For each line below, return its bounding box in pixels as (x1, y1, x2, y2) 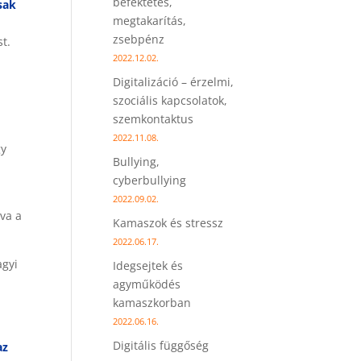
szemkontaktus (113, 111, 194, 127)
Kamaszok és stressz (113, 215, 224, 230)
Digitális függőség (113, 338, 210, 353)
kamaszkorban (113, 295, 192, 310)
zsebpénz (113, 31, 165, 47)
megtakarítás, (113, 13, 187, 28)
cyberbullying (113, 172, 187, 188)
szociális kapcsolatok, (113, 93, 228, 108)
